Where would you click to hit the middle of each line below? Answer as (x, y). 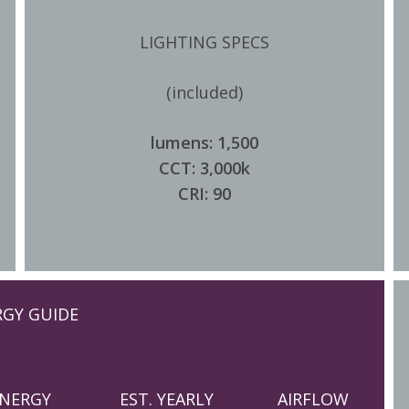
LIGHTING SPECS (204, 42)
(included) (204, 92)
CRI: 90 (204, 193)
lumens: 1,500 (204, 142)
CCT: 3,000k (204, 168)
